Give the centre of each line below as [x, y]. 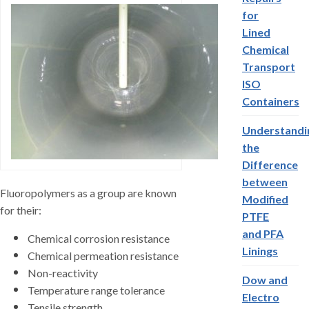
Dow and [265, 280]
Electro [261, 297]
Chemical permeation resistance [103, 256]
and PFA [263, 233]
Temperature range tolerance [96, 290]
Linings [260, 251]
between [265, 182]
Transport [269, 67]
